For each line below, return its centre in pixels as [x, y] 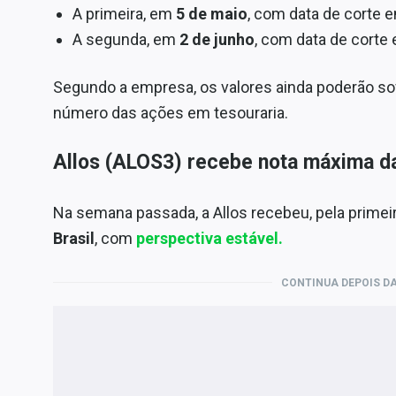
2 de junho [217, 39]
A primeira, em [122, 13]
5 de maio [209, 13]
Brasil [74, 238]
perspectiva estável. [209, 238]
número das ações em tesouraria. [171, 112]
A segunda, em [126, 39]
